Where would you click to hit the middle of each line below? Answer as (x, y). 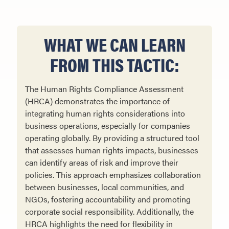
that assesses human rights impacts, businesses (112, 150)
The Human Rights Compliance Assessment (104, 89)
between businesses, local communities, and (105, 187)
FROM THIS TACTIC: (114, 65)
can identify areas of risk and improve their (102, 163)
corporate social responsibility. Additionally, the (109, 212)
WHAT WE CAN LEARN (114, 44)
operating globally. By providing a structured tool (112, 138)
